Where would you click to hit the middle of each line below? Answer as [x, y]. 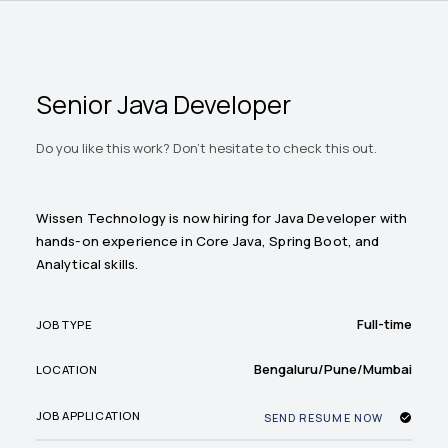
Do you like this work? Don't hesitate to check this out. [206, 147]
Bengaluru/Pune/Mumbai [333, 369]
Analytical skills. [87, 263]
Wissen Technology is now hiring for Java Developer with [221, 217]
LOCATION [66, 369]
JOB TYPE [64, 324]
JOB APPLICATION [88, 415]
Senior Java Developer [163, 105]
